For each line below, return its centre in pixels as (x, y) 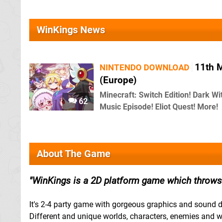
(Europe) (118, 80)
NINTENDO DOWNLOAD (144, 67)
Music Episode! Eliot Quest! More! (159, 107)
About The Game (74, 154)
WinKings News (71, 30)
